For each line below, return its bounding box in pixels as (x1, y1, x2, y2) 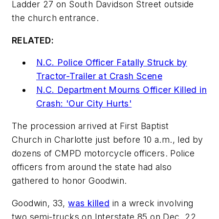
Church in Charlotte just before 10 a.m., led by (12, 134, 203, 145)
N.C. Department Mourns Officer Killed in (36, 85, 207, 95)
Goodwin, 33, (12, 197, 68, 208)
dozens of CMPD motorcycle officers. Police (12, 148, 195, 158)
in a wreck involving (109, 197, 194, 208)
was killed (68, 197, 110, 208)
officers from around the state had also (12, 161, 172, 172)
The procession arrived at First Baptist (12, 120, 169, 131)
